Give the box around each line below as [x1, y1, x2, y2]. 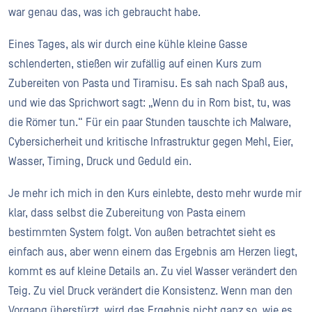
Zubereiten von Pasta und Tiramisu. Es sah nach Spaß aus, [8, 77, 288, 90]
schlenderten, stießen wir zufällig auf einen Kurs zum [8, 58, 262, 70]
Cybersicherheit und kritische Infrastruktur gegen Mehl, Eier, [8, 136, 293, 148]
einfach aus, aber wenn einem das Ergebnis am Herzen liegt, [8, 246, 297, 258]
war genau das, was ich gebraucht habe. [8, 6, 201, 19]
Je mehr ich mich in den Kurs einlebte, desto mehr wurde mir [8, 187, 302, 200]
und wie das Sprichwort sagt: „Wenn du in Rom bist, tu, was [8, 97, 291, 109]
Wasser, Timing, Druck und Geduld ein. [8, 155, 192, 168]
